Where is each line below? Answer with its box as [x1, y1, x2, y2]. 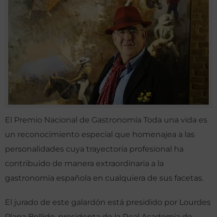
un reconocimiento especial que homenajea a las [5, 130, 195, 139]
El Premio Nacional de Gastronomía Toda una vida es [5, 115, 207, 125]
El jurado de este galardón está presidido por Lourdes [5, 198, 211, 207]
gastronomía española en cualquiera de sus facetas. [5, 173, 203, 183]
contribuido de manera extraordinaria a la [5, 159, 164, 169]
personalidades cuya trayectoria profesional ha [5, 144, 184, 154]
